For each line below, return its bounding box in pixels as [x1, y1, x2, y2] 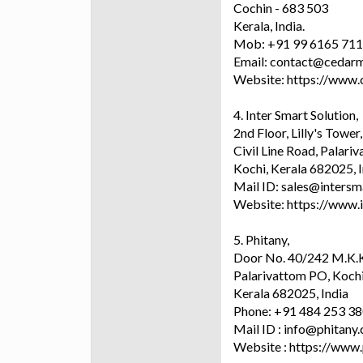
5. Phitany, [233, 231, 289, 247]
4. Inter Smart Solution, [233, 106, 358, 122]
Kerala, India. [233, 17, 305, 33]
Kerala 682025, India [233, 284, 348, 301]
